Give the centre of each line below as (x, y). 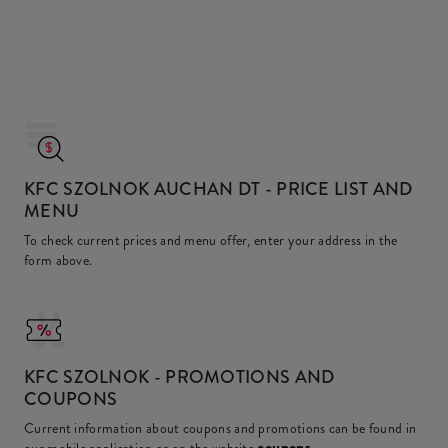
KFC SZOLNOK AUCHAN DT (142, 189)
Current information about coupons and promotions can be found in (220, 428)
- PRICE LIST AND (336, 189)
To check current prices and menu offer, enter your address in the (211, 240)
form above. (58, 260)
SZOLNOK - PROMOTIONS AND (196, 377)
